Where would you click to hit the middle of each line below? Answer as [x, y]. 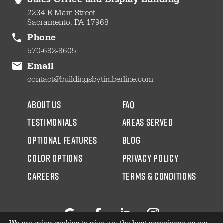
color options [55, 158]
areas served [148, 122]
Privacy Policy [150, 158]
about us [44, 104]
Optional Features [62, 140]
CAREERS [44, 176]
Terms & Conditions [159, 176]
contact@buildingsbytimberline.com [91, 80]
